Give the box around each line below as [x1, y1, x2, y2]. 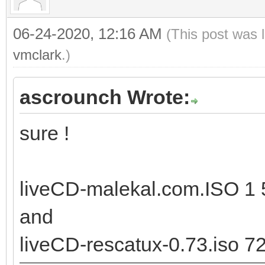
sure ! [20, 121, 69, 144]
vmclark [13, 46, 62, 63]
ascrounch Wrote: [20, 85, 190, 108]
